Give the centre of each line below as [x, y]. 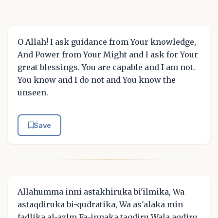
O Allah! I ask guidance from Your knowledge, [107, 42]
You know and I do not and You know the [97, 80]
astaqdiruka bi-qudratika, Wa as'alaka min [100, 205]
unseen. [33, 92]
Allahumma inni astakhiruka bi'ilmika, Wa [101, 192]
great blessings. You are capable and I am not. [106, 67]
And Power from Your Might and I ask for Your [108, 54]
